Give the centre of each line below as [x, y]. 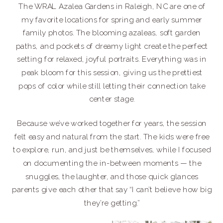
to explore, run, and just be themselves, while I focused [112, 150]
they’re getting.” [112, 203]
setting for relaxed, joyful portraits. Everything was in [112, 59]
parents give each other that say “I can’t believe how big [112, 190]
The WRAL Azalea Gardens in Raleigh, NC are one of [112, 7]
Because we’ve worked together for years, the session [112, 124]
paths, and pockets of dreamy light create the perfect [112, 47]
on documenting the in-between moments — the [112, 164]
